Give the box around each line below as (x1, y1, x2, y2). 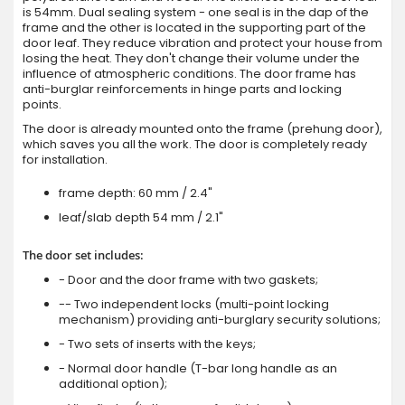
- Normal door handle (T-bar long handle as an (59, 359, 337, 377)
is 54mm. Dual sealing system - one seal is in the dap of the (23, 3, 369, 21)
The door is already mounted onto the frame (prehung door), (23, 119, 382, 137)
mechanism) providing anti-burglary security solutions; (59, 310, 381, 328)
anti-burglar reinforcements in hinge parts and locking (23, 80, 342, 98)
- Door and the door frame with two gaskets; (59, 270, 318, 288)
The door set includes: (23, 246, 144, 263)
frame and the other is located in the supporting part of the (23, 18, 366, 36)
